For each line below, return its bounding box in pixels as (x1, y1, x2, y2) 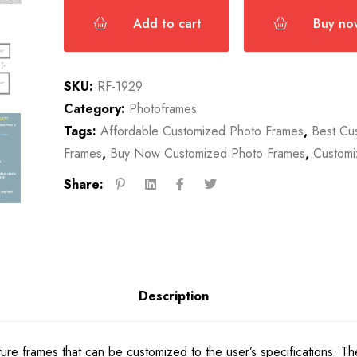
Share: (63, 175, 104, 194)
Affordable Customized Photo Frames (100, 122, 304, 141)
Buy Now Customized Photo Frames (109, 144, 305, 163)
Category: (63, 100, 125, 119)
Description (139, 286, 209, 305)
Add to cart (132, 14, 202, 33)
